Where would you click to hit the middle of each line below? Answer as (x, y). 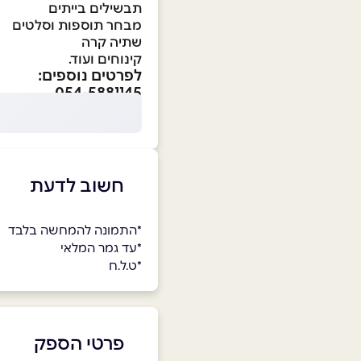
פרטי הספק (79, 344)
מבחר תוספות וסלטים (77, 25)
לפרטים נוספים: (90, 76)
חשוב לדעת (77, 186)
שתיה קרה (112, 42)
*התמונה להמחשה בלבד (75, 230)
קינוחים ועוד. (105, 59)
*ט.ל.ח (125, 266)
